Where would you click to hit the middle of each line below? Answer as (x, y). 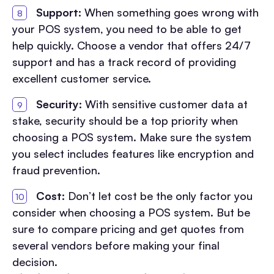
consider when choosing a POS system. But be (131, 212)
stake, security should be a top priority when (125, 120)
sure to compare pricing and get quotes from (128, 228)
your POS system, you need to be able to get (127, 28)
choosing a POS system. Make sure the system (132, 137)
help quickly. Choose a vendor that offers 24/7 (131, 45)
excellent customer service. (82, 78)
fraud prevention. (56, 170)
